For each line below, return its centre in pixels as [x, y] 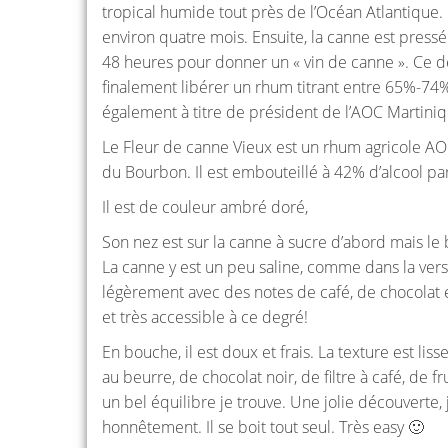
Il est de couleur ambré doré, [205, 207]
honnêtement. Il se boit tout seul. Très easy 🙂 [263, 427]
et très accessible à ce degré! [205, 317]
